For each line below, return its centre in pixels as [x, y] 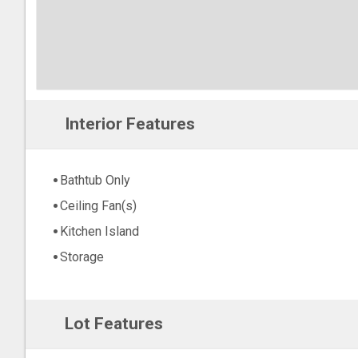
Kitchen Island [99, 232]
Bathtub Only [95, 181]
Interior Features [129, 124]
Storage [82, 257]
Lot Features [113, 324]
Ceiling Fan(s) [98, 206]
